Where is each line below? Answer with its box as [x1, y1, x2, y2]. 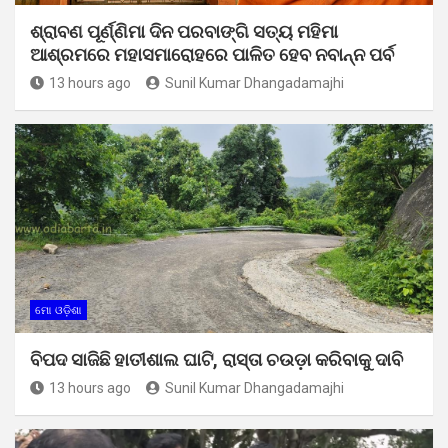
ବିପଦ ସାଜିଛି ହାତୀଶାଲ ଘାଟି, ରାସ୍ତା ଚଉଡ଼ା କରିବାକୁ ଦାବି [30, 349, 403, 371]
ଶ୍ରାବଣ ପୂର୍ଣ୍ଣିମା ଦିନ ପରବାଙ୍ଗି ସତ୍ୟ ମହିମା [30, 21, 338, 43]
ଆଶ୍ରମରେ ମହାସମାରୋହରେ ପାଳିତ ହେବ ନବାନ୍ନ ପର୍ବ [30, 44, 394, 66]
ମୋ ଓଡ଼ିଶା [35, 304, 82, 318]
